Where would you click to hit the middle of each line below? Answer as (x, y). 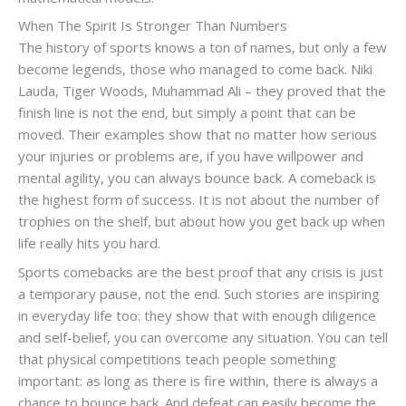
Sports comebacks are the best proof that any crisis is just (201, 271)
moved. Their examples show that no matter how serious (198, 135)
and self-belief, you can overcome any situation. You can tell (203, 337)
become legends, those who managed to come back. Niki (195, 69)
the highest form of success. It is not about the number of (198, 200)
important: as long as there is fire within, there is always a (198, 380)
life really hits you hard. (89, 243)
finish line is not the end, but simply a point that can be (187, 113)
